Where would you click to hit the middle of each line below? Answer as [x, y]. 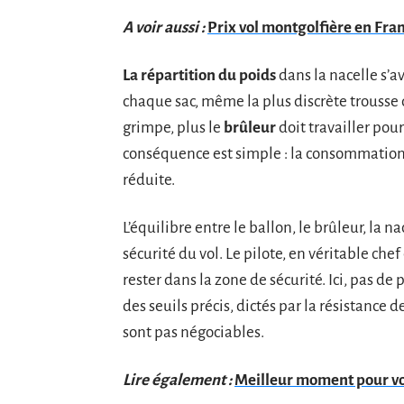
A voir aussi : [164, 27]
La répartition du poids [199, 75]
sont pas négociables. [193, 332]
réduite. [149, 179]
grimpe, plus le [173, 127]
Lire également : [177, 380]
